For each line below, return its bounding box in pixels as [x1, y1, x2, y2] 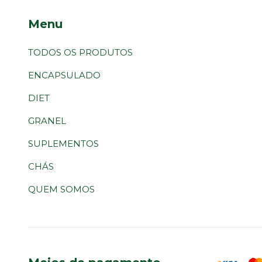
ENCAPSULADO [28, 69, 101, 81]
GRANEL [28, 115, 66, 126]
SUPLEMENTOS [28, 137, 99, 149]
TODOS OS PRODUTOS [28, 46, 133, 58]
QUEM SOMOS [28, 183, 95, 195]
